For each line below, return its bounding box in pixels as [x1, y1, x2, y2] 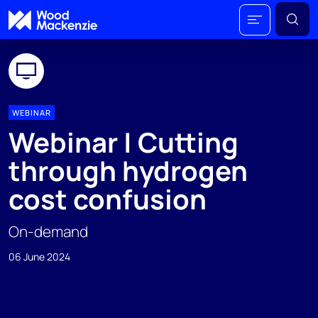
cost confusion [9, 180, 207, 218]
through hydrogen [9, 152, 248, 190]
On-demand [9, 221, 88, 241]
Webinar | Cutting [9, 124, 238, 161]
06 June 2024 [9, 250, 70, 263]
